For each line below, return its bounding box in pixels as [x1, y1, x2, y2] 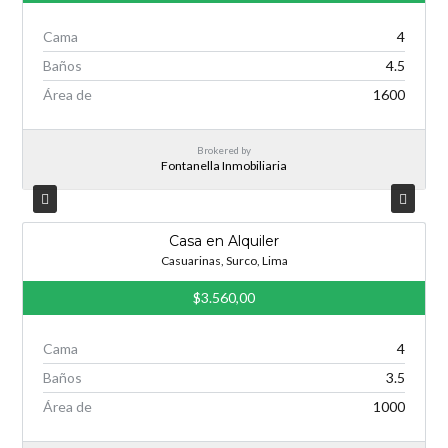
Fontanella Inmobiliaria [161, 158, 287, 173]
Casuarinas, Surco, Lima [160, 253, 288, 269]
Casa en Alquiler [169, 232, 279, 251]
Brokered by [197, 144, 251, 156]
